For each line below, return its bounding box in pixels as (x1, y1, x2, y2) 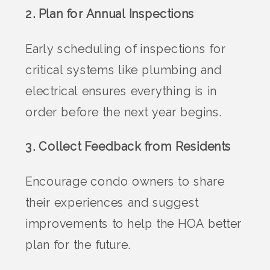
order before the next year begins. (25, 105, 222, 119)
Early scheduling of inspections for (25, 42, 226, 56)
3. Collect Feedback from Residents (25, 140, 231, 154)
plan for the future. (25, 238, 131, 252)
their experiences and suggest (25, 196, 199, 210)
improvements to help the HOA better (25, 217, 242, 231)
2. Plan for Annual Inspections (25, 7, 195, 22)
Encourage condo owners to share (25, 175, 225, 189)
